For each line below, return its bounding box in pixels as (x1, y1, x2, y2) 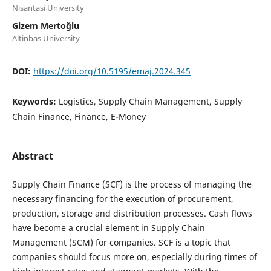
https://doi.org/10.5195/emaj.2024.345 (33, 65, 191, 77)
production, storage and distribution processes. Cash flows (11, 207, 252, 220)
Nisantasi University (11, 2, 84, 14)
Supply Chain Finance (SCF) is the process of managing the (11, 178, 252, 191)
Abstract (11, 149, 53, 163)
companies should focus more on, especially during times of (11, 251, 257, 263)
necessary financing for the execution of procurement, (11, 193, 233, 205)
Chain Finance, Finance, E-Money (11, 111, 146, 123)
